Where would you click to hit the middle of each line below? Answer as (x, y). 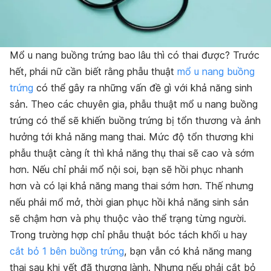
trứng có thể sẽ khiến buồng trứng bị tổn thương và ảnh (135, 120)
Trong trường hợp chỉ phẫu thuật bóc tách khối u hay (129, 234)
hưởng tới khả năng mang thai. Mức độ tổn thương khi (132, 136)
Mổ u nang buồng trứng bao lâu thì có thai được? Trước (135, 55)
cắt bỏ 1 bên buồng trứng (67, 251)
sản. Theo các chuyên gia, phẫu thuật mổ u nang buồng (134, 104)
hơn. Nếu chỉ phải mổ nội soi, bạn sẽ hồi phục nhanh (126, 169)
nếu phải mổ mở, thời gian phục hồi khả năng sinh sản (129, 202)
